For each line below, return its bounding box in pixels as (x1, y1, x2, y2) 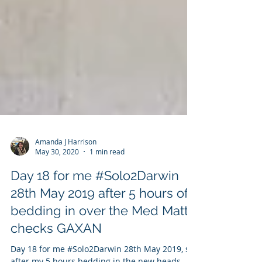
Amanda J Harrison (35, 195, 96, 205)
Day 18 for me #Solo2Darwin (11, 226, 179, 242)
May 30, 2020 (35, 205, 79, 215)
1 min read (89, 205, 125, 215)
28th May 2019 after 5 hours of (11, 244, 188, 259)
